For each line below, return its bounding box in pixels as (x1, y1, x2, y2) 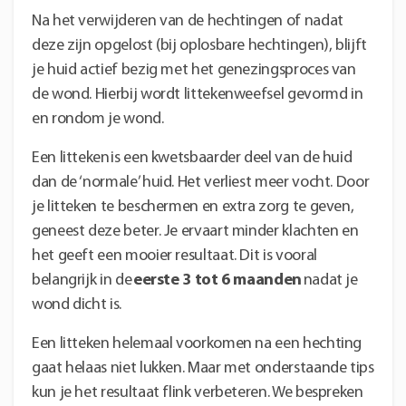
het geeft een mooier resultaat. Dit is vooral (32, 246, 317, 265)
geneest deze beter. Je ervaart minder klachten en (32, 222, 359, 240)
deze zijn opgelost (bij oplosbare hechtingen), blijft (32, 36, 367, 54)
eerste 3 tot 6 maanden (132, 271, 302, 289)
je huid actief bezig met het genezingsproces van (32, 61, 356, 79)
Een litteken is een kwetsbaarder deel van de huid (32, 149, 353, 167)
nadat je (301, 271, 358, 289)
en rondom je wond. (32, 110, 164, 128)
